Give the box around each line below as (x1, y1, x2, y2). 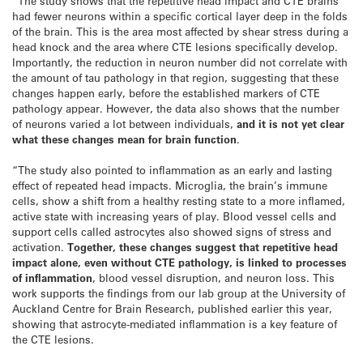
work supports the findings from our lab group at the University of (12, 285, 345, 300)
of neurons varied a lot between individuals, (12, 116, 237, 130)
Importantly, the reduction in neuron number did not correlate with (12, 54, 348, 69)
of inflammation (12, 270, 92, 284)
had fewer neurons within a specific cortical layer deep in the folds (12, 8, 348, 23)
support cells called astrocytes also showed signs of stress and (12, 224, 331, 238)
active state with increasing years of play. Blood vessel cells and (12, 208, 336, 223)
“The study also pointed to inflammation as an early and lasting (12, 162, 332, 177)
